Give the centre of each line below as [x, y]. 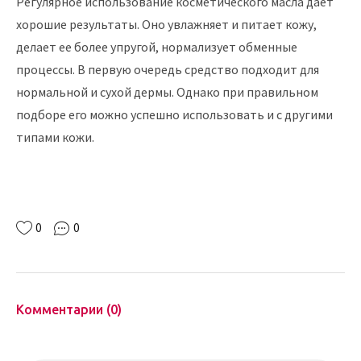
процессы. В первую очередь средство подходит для [168, 69]
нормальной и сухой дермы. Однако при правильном [167, 92]
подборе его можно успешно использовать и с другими [174, 114]
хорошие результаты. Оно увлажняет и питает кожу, [166, 24]
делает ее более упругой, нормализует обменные [157, 47]
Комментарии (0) [69, 309]
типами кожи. [55, 137]
